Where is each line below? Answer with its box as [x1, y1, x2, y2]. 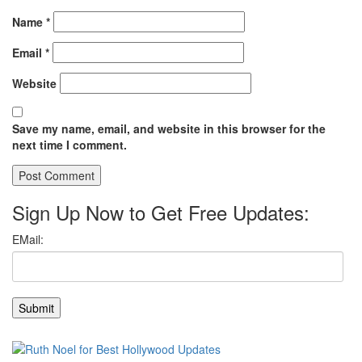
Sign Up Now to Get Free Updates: [12, 198, 309, 226]
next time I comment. [12, 137, 127, 153]
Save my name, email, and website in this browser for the [12, 120, 326, 137]
